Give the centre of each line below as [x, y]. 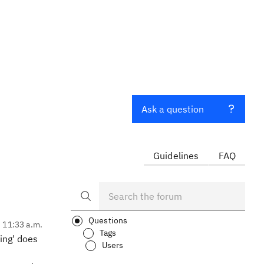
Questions [108, 220]
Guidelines [176, 156]
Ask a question [173, 109]
